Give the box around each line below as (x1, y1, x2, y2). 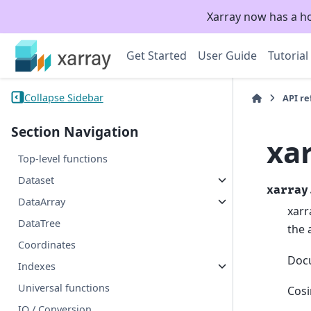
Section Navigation (11, 122, 139, 142)
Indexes (18, 260, 56, 274)
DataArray (18, 195, 66, 209)
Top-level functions (18, 152, 108, 166)
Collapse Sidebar (24, 90, 103, 104)
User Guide (198, 48, 257, 63)
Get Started (126, 48, 187, 63)
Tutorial (268, 48, 308, 63)
